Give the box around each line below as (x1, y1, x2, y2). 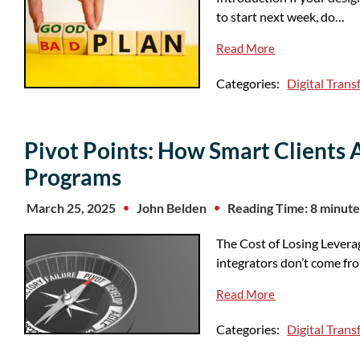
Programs (24, 162, 121, 190)
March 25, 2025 (27, 199, 116, 215)
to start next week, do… (216, 8, 346, 24)
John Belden (137, 199, 207, 215)
